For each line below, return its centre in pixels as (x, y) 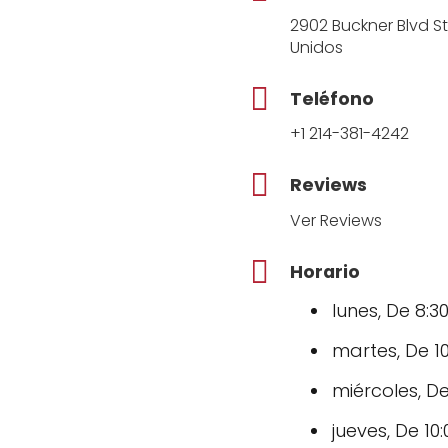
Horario (324, 272)
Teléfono (331, 98)
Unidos (316, 47)
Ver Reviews (335, 221)
